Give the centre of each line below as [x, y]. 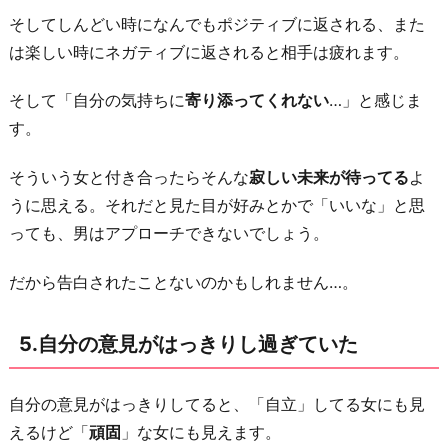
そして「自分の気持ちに [97, 100]
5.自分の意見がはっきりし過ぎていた [188, 343]
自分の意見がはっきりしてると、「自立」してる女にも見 [217, 403]
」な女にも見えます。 [201, 431]
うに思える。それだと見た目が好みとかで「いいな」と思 [217, 205]
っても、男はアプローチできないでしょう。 [169, 233]
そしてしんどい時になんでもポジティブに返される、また [217, 23]
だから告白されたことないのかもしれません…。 [183, 282]
